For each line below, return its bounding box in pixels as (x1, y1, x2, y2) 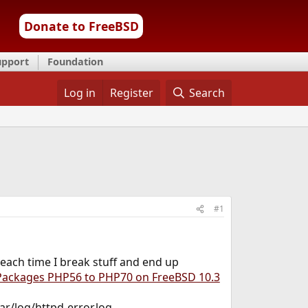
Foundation (47, 55, 103, 68)
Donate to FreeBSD (23, 18, 139, 34)
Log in (63, 85, 96, 100)
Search (189, 85, 225, 100)
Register (109, 85, 153, 100)
